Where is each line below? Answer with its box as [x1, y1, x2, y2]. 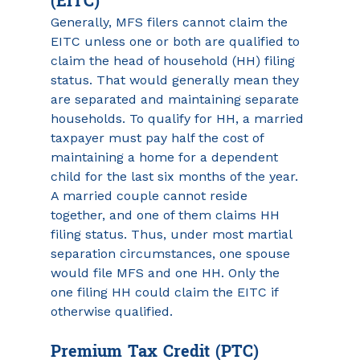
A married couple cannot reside [50, 188, 252, 203]
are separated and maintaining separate [50, 92, 303, 107]
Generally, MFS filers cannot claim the [50, 14, 292, 30]
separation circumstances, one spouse [50, 246, 294, 261]
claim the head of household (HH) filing [50, 53, 299, 68]
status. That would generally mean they [50, 72, 303, 88]
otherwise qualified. [50, 304, 173, 319]
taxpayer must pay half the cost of [50, 130, 268, 145]
